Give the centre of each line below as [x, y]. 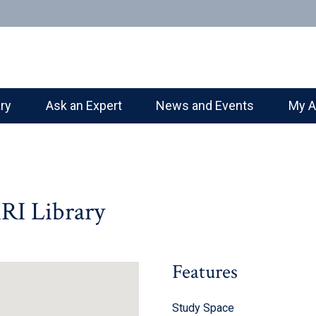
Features [205, 272]
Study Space [203, 308]
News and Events [205, 105]
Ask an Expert [84, 105]
